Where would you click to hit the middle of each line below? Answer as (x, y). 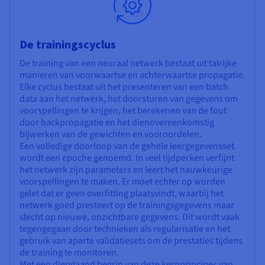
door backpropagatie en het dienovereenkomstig (117, 122)
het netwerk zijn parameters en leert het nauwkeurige (126, 169)
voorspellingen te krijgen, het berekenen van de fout (123, 110)
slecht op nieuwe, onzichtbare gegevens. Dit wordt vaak (130, 217)
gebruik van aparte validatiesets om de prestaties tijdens (131, 240)
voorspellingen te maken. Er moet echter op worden (122, 181)
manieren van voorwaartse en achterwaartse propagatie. (132, 75)
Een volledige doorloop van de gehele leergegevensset (127, 146)
